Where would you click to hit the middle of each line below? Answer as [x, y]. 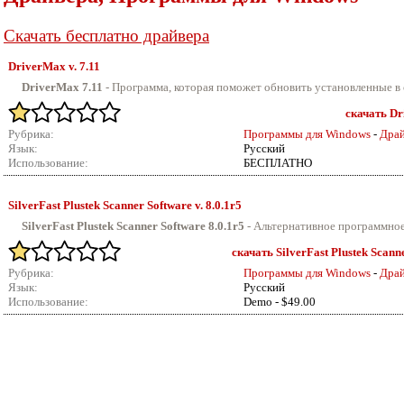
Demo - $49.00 [280, 302]
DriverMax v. [44, 66]
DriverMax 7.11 [62, 87]
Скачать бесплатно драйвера [106, 36]
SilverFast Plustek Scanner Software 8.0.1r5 [133, 226]
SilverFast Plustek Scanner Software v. [107, 205]
